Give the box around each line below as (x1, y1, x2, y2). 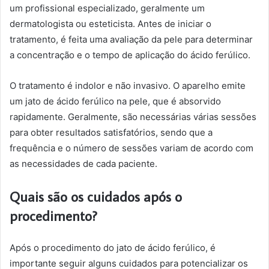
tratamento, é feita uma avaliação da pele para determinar (10, 34, 253, 45)
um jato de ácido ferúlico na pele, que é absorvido (10, 95, 221, 107)
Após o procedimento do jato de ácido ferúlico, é (10, 242, 216, 253)
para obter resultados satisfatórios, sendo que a (10, 127, 213, 138)
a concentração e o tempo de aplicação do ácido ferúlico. (10, 49, 250, 61)
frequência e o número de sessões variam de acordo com (10, 142, 253, 154)
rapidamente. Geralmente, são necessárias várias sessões (10, 111, 256, 122)
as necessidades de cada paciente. (10, 158, 157, 169)
